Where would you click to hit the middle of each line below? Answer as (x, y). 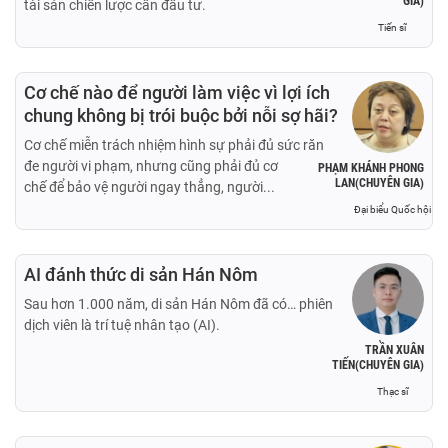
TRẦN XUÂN (394, 349)
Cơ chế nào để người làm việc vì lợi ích (177, 92)
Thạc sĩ (392, 391)
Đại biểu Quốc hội (392, 209)
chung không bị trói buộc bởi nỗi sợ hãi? (181, 115)
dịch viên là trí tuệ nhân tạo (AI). (122, 324)
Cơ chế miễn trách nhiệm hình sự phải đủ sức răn (174, 144)
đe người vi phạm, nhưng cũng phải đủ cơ (151, 165)
